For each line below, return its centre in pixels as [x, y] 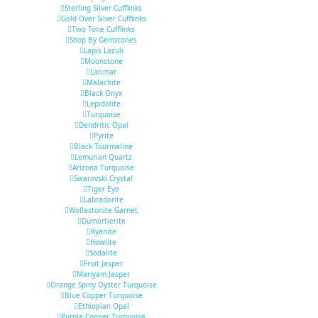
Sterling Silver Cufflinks [103, 8]
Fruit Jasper [103, 264]
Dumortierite [103, 221]
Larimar [103, 72]
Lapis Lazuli [103, 51]
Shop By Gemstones [103, 40]
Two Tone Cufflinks [103, 29]
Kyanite [103, 232]
